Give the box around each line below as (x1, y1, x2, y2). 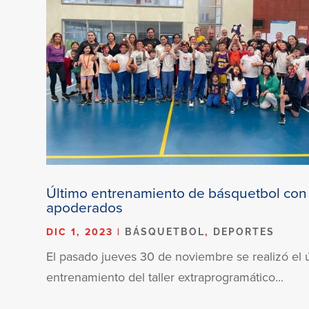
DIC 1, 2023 (46, 224, 114, 239)
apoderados (46, 196, 123, 217)
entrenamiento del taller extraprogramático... (46, 268, 284, 286)
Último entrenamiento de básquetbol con (46, 181, 308, 203)
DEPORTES (213, 226, 275, 237)
